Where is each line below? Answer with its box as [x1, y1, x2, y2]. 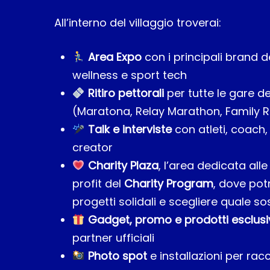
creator [72, 140, 113, 155]
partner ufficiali [72, 230, 154, 245]
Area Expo [87, 49, 142, 64]
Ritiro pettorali [87, 86, 164, 101]
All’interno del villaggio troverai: [54, 15, 221, 30]
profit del [72, 176, 124, 191]
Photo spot [87, 248, 147, 263]
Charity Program [124, 176, 213, 191]
